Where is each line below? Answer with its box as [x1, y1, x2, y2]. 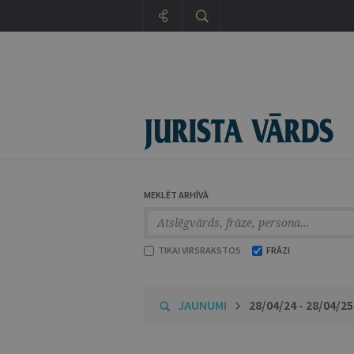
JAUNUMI [178, 297, 227, 313]
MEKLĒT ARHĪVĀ [144, 189, 209, 201]
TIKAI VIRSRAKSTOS [156, 244, 241, 256]
